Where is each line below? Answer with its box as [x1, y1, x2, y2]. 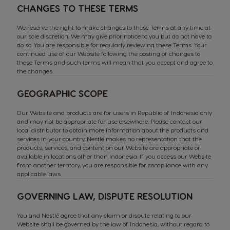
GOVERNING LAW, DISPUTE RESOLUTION [17, 190, 193, 201]
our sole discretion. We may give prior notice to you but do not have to [17, 32, 212, 40]
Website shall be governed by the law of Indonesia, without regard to [17, 220, 209, 227]
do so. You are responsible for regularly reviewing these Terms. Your [17, 41, 207, 48]
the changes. [17, 67, 53, 74]
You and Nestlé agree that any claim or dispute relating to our [17, 212, 191, 219]
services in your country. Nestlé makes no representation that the [17, 135, 202, 142]
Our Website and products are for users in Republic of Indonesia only [17, 109, 212, 116]
